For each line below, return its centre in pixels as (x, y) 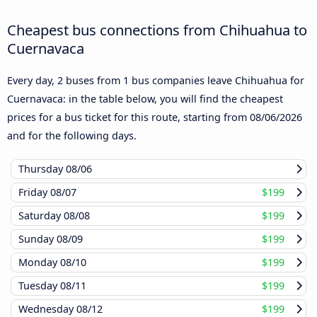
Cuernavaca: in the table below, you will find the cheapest (145, 99)
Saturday (41, 216)
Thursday (42, 169)
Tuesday (39, 286)
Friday (34, 192)
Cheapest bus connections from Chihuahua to (157, 30)
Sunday (38, 239)
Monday (39, 263)
